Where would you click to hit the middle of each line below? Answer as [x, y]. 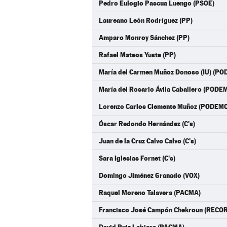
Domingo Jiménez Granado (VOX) [149, 175]
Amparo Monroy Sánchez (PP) [144, 37]
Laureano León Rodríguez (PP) [146, 20]
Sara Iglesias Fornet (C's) [137, 158]
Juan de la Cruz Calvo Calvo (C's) [147, 141]
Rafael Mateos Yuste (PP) [137, 55]
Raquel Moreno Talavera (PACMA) [150, 193]
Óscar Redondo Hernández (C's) [147, 124]
